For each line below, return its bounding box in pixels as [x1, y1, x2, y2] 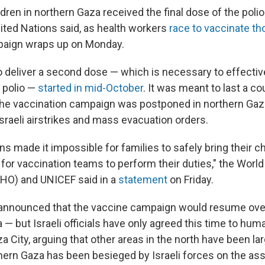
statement [118, 173, 167, 186]
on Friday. [167, 173, 214, 186]
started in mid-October [38, 82, 143, 94]
